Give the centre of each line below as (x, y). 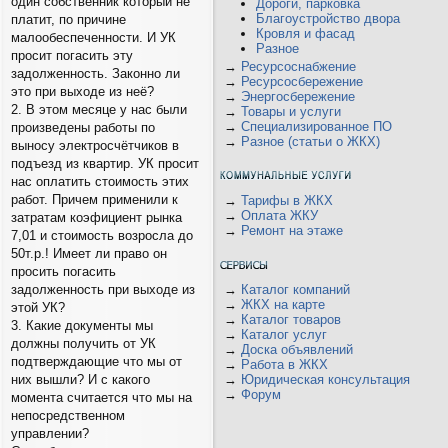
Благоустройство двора (328, 18)
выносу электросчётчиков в (95, 146)
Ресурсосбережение (302, 81)
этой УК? (38, 308)
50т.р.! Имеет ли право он (89, 254)
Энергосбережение (298, 96)
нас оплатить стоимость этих (100, 182)
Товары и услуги (291, 111)
